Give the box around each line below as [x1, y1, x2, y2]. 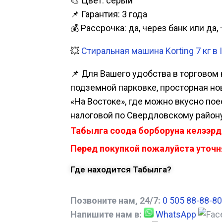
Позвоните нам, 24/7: [70, 195, 161, 206]
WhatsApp [156, 209, 196, 220]
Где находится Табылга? [70, 165, 171, 175]
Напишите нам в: [70, 209, 142, 220]
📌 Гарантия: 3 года [70, 9, 147, 20]
